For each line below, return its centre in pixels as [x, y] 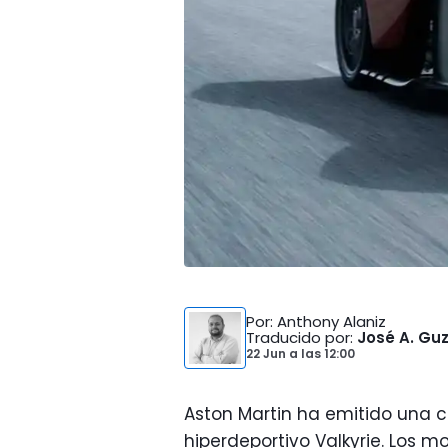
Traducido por [298, 337]
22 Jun [267, 353]
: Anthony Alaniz [328, 321]
